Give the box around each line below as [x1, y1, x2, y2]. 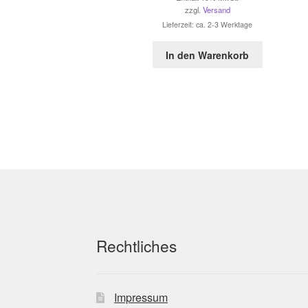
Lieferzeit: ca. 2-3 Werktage [162, 19, 253, 30]
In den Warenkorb [166, 47, 250, 62]
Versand [202, 3, 230, 15]
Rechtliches [96, 234, 177, 257]
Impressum [113, 289, 168, 305]
